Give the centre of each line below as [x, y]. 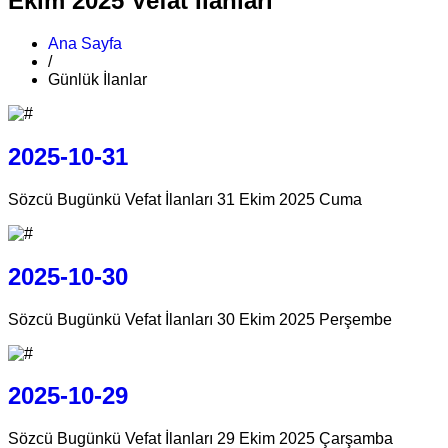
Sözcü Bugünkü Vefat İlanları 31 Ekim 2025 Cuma [185, 199]
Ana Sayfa [85, 43]
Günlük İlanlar [97, 79]
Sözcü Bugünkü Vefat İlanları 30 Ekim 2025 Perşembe [200, 319]
